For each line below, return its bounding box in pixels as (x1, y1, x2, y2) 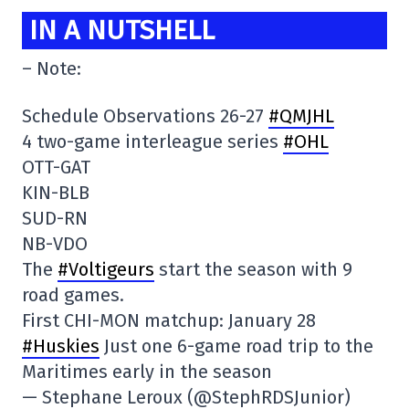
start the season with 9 (154, 257, 352, 280)
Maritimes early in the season (22, 360, 272, 383)
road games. (22, 283, 124, 306)
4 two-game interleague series (22, 130, 283, 152)
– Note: (22, 57, 81, 79)
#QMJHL (268, 104, 334, 127)
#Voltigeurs (58, 257, 154, 280)
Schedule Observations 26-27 (22, 104, 268, 127)
